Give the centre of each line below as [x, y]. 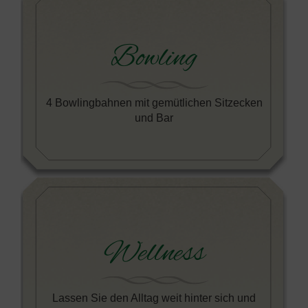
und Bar [154, 117]
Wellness [154, 253]
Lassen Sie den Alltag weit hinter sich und [154, 297]
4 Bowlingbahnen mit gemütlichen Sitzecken [154, 102]
